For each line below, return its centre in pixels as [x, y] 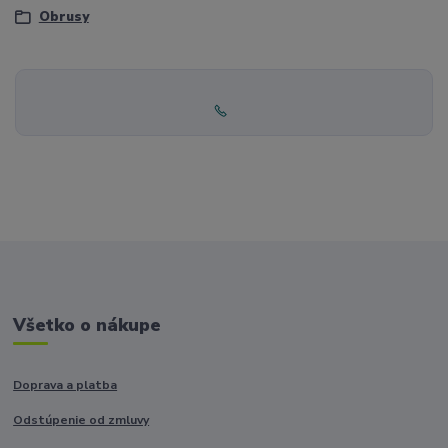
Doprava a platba [65, 385]
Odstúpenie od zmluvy [81, 420]
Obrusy [63, 16]
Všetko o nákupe [87, 325]
